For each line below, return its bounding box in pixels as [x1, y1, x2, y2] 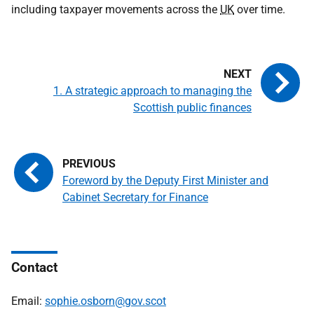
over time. [234, 3, 285, 16]
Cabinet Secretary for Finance [62, 191, 208, 204]
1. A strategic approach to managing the [53, 84, 252, 97]
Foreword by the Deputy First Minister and [62, 174, 268, 187]
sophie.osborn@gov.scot [45, 294, 166, 308]
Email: [11, 294, 45, 308]
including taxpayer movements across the [11, 3, 220, 16]
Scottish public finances [133, 101, 252, 114]
